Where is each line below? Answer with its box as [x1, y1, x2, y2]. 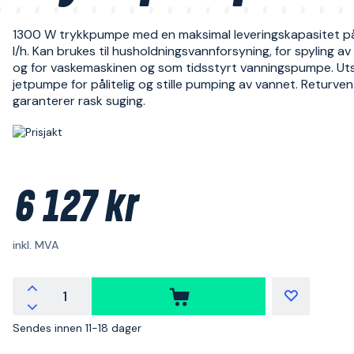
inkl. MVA [13, 238, 58, 252]
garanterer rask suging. [13, 92, 145, 109]
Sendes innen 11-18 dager [13, 321, 141, 335]
